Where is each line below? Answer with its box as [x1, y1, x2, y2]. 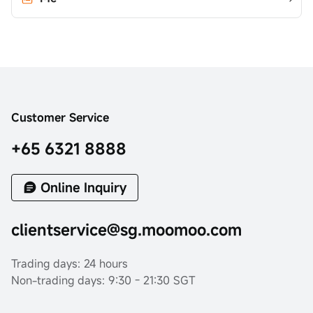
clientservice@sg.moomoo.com [11, 219, 242, 240]
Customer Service [11, 110, 109, 125]
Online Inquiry [41, 179, 126, 196]
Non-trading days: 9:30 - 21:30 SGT [11, 272, 196, 288]
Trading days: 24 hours [11, 256, 128, 271]
